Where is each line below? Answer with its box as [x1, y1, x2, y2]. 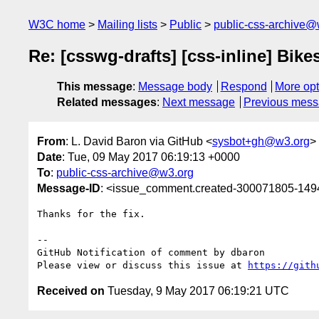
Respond [220, 80, 267, 93]
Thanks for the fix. [37, 208, 145, 219]
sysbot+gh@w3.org [212, 135, 310, 147]
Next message [162, 96, 235, 109]
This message [57, 80, 132, 93]
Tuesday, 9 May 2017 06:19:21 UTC [105, 284, 289, 297]
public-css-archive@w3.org [56, 166, 194, 179]
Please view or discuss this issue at [37, 259, 248, 271]
